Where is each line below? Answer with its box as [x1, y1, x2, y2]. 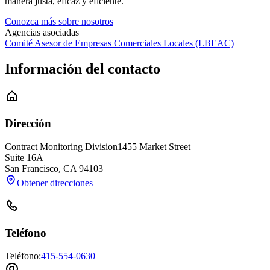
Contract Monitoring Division [5, 141, 118, 152]
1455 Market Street [118, 141, 190, 152]
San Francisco [5, 163, 58, 174]
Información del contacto [5, 60, 160, 77]
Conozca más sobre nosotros [5, 16, 113, 27]
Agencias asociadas [5, 27, 79, 37]
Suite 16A [5, 152, 43, 163]
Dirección [5, 117, 51, 130]
